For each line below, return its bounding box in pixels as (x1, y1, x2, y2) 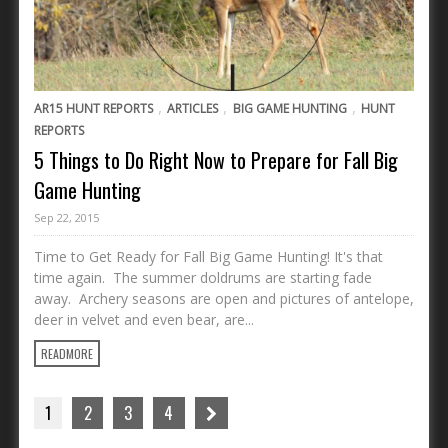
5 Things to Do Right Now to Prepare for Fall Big (34, 144, 398, 175)
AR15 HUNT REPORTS (34, 99, 153, 117)
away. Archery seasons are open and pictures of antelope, (34, 288, 414, 308)
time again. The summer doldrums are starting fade (34, 267, 372, 287)
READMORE (41, 344, 93, 362)
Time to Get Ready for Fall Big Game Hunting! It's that (34, 246, 383, 266)
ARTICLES (167, 99, 219, 117)
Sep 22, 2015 (34, 209, 99, 225)
